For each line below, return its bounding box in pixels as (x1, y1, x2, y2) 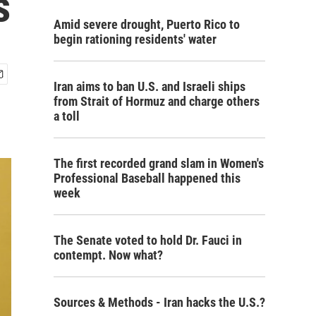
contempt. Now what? (54, 248, 163, 262)
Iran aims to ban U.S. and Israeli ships (54, 79, 245, 94)
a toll (54, 109, 80, 123)
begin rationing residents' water (54, 32, 217, 47)
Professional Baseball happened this (54, 171, 241, 186)
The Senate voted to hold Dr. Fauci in (54, 233, 242, 248)
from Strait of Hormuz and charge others (54, 94, 260, 109)
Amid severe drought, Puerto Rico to (54, 17, 240, 32)
